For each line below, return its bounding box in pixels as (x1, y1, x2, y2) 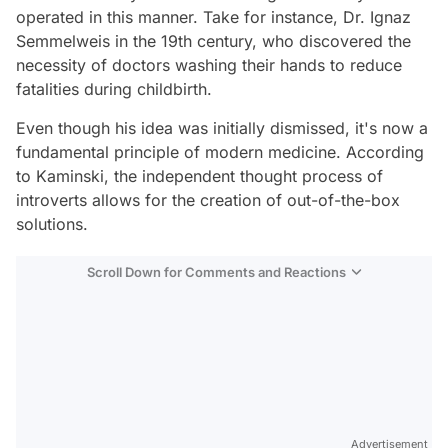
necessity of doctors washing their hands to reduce (16, 54, 402, 75)
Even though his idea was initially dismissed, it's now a (16, 117, 428, 138)
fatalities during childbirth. (16, 78, 212, 99)
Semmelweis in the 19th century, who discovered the (16, 30, 411, 51)
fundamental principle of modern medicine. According (16, 141, 424, 162)
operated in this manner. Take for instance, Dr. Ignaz (16, 6, 411, 27)
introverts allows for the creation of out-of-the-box (16, 189, 400, 210)
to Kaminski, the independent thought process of (16, 165, 383, 186)
